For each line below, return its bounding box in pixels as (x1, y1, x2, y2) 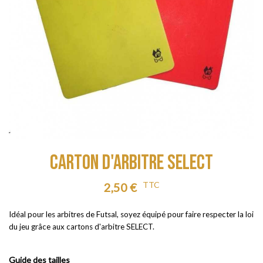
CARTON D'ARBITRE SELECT (50, 150, 213, 176)
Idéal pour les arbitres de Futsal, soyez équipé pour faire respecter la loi (9, 210, 254, 220)
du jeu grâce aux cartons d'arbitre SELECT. (9, 222, 156, 232)
